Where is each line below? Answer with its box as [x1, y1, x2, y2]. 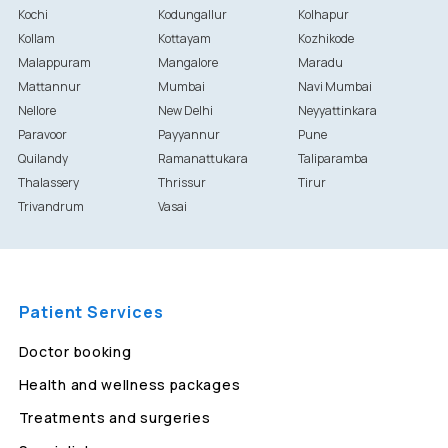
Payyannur [157, 126, 220, 143]
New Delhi [157, 102, 213, 119]
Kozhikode [298, 30, 355, 47]
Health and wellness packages [18, 375, 241, 394]
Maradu [298, 54, 344, 71]
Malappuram [17, 54, 91, 71]
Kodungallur [157, 6, 227, 23]
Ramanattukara [157, 150, 248, 167]
